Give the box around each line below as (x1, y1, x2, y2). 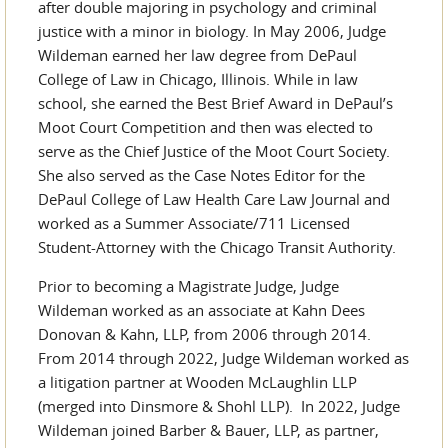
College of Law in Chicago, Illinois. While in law (38, 69, 358, 89)
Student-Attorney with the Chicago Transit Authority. (38, 237, 396, 257)
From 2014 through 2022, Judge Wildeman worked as (38, 348, 409, 368)
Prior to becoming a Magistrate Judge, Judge (38, 276, 339, 296)
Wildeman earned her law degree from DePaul (38, 45, 357, 65)
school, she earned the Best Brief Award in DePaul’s (38, 93, 393, 113)
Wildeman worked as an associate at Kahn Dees (38, 300, 365, 320)
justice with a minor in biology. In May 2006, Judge (38, 21, 386, 41)
